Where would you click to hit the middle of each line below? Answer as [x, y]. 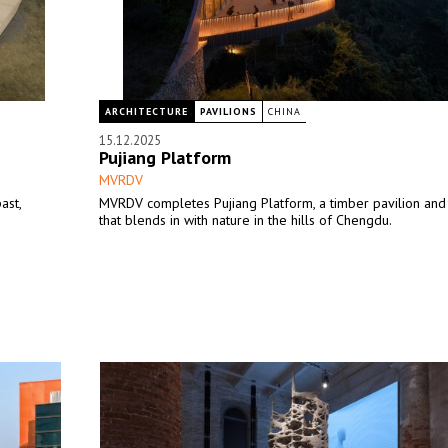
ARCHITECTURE [146, 111]
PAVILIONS [228, 111]
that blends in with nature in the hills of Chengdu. [245, 220]
